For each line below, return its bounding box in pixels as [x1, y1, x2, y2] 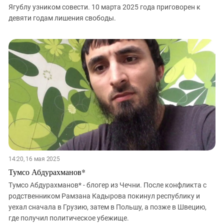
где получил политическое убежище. [8, 213, 130, 222]
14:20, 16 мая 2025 [8, 155, 60, 162]
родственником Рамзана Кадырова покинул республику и [8, 191, 200, 200]
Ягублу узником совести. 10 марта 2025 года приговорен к [8, 3, 200, 11]
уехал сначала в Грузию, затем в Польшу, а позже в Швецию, [8, 202, 206, 211]
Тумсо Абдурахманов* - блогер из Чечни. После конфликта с [8, 180, 206, 189]
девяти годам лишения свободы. [8, 14, 116, 22]
